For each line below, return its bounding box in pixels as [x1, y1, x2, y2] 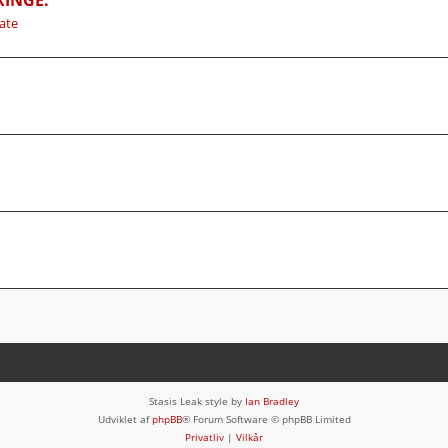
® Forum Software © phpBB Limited [181, 411, 351, 426]
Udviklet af [97, 411, 152, 426]
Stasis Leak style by [149, 393, 245, 408]
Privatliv [185, 429, 224, 444]
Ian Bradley [245, 393, 299, 408]
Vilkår [236, 429, 263, 444]
